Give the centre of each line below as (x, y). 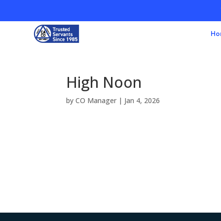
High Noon (104, 82)
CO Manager (96, 100)
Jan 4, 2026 (142, 100)
